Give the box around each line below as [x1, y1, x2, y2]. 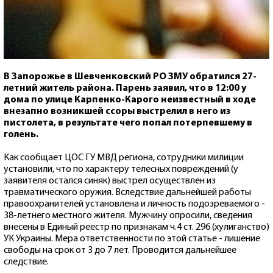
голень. [4, 129, 38, 140]
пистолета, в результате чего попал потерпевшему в [4, 118, 252, 128]
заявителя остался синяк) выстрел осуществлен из [4, 175, 216, 186]
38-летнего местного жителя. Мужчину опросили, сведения [4, 210, 252, 221]
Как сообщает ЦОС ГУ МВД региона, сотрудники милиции [4, 152, 244, 163]
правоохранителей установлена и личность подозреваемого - [4, 199, 265, 209]
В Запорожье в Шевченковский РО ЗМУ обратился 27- [4, 71, 257, 82]
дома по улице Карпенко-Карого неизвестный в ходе [4, 94, 256, 105]
